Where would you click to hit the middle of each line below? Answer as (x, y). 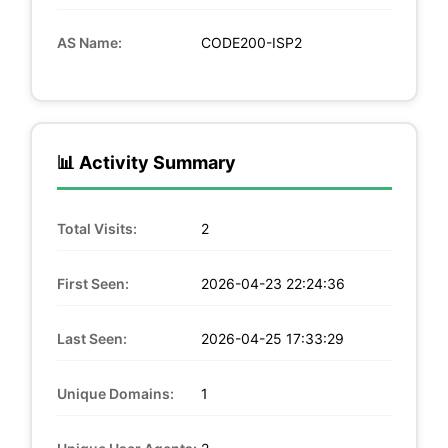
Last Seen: (91, 338)
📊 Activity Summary (146, 162)
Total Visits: (96, 228)
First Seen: (92, 283)
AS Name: (89, 42)
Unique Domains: (115, 393)
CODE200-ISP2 (249, 42)
